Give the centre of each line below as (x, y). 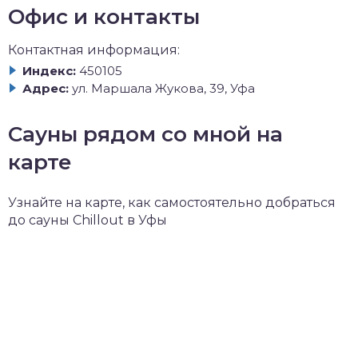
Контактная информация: (94, 50)
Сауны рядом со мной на (145, 134)
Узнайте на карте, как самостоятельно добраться (172, 202)
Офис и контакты (104, 17)
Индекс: (49, 71)
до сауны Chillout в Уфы (88, 220)
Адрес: (46, 88)
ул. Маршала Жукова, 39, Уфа (163, 88)
